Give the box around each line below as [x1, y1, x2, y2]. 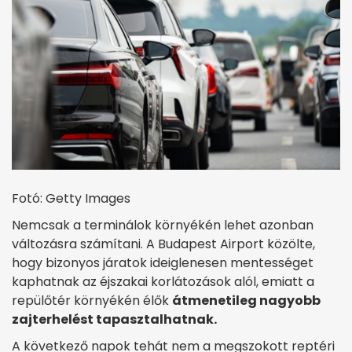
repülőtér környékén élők [12, 291, 172, 310]
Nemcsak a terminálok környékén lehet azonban [12, 216, 313, 235]
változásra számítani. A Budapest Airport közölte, [12, 235, 315, 254]
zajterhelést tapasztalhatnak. [12, 310, 217, 329]
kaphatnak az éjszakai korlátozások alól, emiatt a [12, 273, 314, 291]
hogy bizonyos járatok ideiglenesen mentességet [12, 254, 313, 273]
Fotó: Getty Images [12, 189, 130, 208]
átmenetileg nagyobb [172, 291, 321, 310]
